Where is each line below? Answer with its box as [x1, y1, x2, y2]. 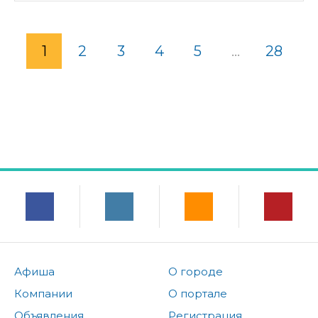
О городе [168, 264, 223, 278]
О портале [168, 286, 227, 300]
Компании [14, 286, 72, 300]
